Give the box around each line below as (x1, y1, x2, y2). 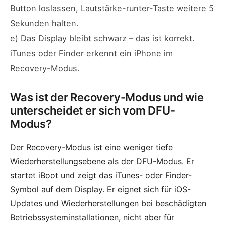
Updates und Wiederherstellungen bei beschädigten (10, 198, 206, 208)
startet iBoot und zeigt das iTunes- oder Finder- (10, 170, 192, 180)
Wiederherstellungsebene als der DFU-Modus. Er (10, 156, 194, 166)
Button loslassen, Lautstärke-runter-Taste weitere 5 (10, 3, 214, 13)
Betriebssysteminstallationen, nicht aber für (10, 212, 174, 222)
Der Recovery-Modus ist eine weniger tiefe (10, 142, 173, 152)
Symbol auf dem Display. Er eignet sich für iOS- (10, 184, 191, 194)
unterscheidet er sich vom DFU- (10, 103, 175, 117)
